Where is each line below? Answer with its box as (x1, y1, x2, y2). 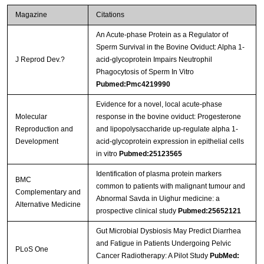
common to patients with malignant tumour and (95, 181, 245, 190)
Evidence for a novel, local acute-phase (95, 100, 222, 108)
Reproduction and (15, 124, 73, 133)
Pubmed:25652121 (177, 206, 241, 215)
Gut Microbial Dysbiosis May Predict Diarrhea (95, 226, 241, 235)
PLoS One (15, 245, 48, 253)
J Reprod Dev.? (15, 55, 65, 64)
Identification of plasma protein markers (95, 169, 222, 178)
